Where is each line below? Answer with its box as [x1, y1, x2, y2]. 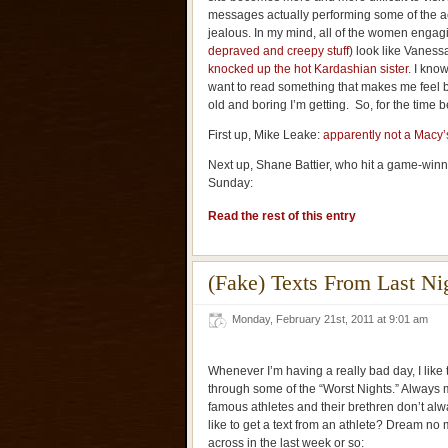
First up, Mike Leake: [208, 128, 323, 142]
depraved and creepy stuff [208, 44, 349, 58]
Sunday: [208, 176, 253, 190]
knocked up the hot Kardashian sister [208, 62, 408, 76]
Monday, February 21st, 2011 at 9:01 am [232, 313, 434, 325]
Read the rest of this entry [208, 209, 356, 223]
